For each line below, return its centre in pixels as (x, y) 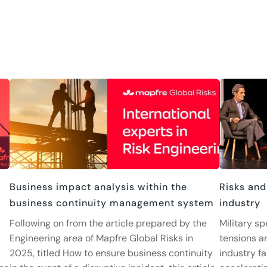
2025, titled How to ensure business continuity (111, 253)
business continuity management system (111, 203)
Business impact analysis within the (98, 187)
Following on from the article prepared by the (108, 223)
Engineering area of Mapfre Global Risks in (101, 238)
